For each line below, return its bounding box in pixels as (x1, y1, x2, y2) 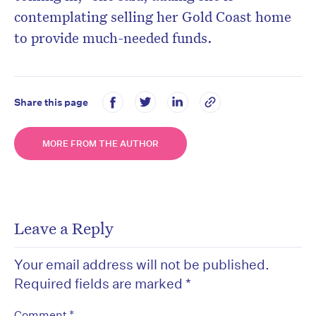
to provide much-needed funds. (14, 28, 212, 47)
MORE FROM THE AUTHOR (42, 138, 159, 150)
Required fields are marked (14, 275, 186, 292)
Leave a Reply (14, 217, 114, 239)
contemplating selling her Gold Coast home (14, 7, 291, 26)
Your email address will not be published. (14, 256, 269, 273)
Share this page (14, 95, 88, 109)
